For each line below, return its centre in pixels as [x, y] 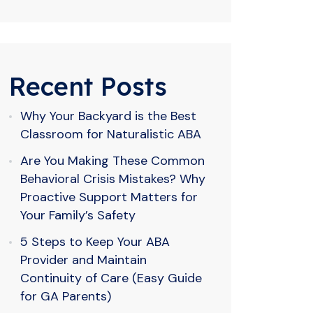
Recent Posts [88, 86]
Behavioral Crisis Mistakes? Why [113, 179]
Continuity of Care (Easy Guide [111, 278]
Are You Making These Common [112, 161]
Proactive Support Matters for [109, 197]
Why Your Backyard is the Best [108, 116]
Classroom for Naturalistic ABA [111, 134]
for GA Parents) [66, 296]
